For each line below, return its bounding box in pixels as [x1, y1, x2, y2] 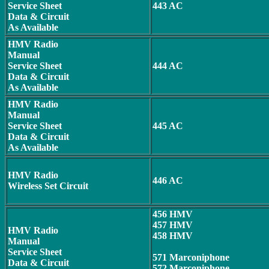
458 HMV [153, 231, 193, 241]
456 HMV [153, 209, 193, 219]
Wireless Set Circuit [8, 181, 88, 191]
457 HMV [153, 220, 193, 230]
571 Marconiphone [153, 252, 229, 262]
